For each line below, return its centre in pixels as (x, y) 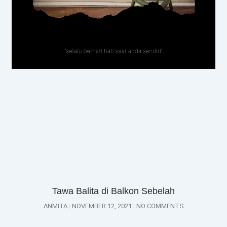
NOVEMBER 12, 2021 (102, 206)
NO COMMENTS (159, 206)
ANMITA (56, 206)
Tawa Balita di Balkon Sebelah (113, 191)
